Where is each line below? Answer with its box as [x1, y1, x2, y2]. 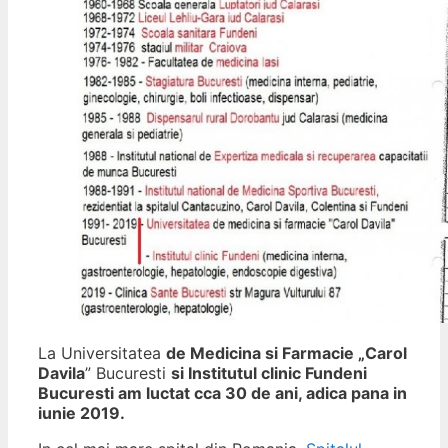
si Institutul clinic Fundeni [171, 363, 367, 384]
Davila [38, 363, 85, 384]
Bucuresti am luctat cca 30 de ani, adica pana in [38, 383, 407, 404]
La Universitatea [38, 343, 166, 364]
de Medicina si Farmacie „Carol [166, 343, 407, 364]
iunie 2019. [38, 403, 125, 424]
